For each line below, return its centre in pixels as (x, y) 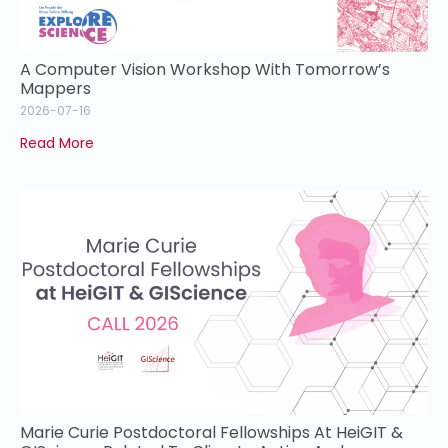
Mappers (55, 89)
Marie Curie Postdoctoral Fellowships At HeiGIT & (211, 432)
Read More (57, 143)
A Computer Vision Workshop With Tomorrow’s (205, 70)
